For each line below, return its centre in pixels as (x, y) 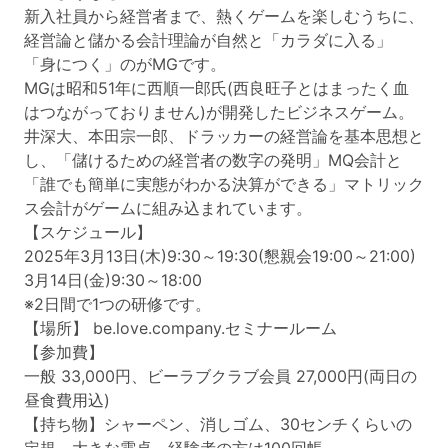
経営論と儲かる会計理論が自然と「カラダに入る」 (208, 40)
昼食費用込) (67, 400)
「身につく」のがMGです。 (125, 64)
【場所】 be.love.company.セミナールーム (180, 328)
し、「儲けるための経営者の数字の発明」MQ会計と (213, 160)
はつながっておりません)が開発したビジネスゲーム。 (219, 112)
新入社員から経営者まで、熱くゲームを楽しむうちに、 (224, 16)
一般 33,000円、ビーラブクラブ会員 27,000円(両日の (220, 376)
